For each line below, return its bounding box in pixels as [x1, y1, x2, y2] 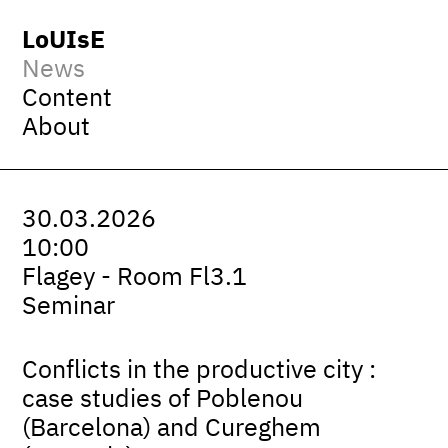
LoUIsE [22, 28, 106, 53]
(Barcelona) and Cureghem [22, 417, 322, 442]
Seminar [22, 294, 116, 319]
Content [22, 86, 113, 111]
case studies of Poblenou [22, 388, 304, 413]
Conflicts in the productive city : [22, 359, 377, 384]
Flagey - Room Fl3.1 [22, 265, 248, 290]
